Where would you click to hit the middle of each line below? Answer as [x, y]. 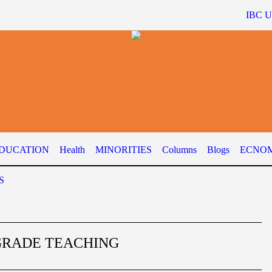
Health [73, 150]
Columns [180, 150]
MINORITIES [124, 150]
